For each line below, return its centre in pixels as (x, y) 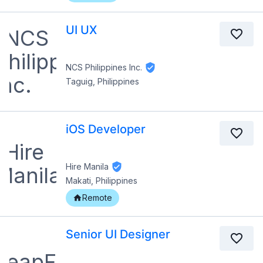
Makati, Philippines (102, 181)
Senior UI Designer (118, 235)
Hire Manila (87, 166)
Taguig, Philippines (102, 82)
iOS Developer (106, 129)
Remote (97, 198)
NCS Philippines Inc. (104, 67)
